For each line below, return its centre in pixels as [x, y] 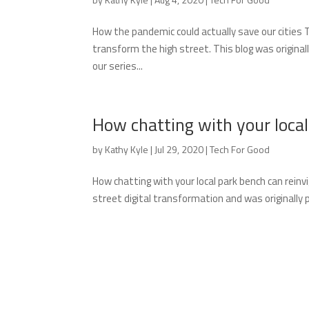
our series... [118, 66]
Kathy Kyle [127, 149]
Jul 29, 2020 [179, 149]
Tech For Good [240, 149]
